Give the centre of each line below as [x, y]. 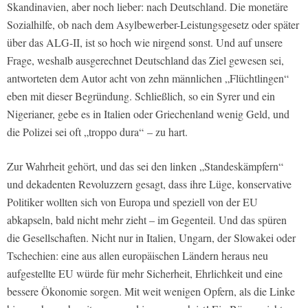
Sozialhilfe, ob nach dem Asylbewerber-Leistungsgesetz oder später [153, 24]
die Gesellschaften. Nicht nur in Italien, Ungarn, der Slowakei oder [151, 237]
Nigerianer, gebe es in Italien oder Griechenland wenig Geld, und [148, 113]
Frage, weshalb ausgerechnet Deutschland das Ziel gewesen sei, [145, 60]
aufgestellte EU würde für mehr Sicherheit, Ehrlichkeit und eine [145, 273]
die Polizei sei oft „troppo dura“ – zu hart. [97, 131]
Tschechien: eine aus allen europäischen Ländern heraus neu [137, 255]
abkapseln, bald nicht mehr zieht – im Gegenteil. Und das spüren [147, 219]
